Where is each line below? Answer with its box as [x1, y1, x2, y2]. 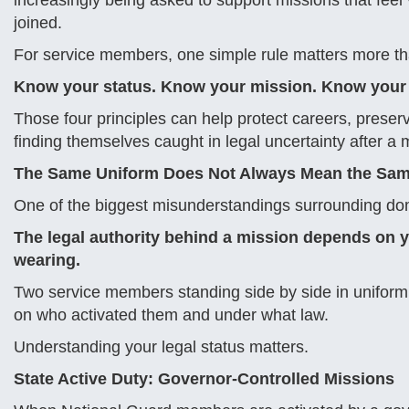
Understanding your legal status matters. [14, 338, 309, 356]
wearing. [14, 251, 80, 269]
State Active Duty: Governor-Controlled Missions [14, 370, 394, 388]
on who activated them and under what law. [14, 306, 329, 324]
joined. [14, 14, 62, 32]
